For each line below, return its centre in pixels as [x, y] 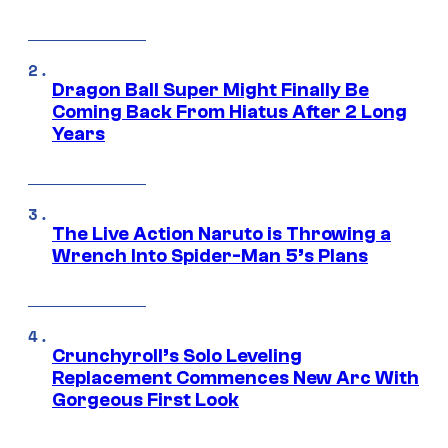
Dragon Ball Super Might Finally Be [210, 90]
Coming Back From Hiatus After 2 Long [229, 112]
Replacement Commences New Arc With [235, 378]
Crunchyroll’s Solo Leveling [177, 356]
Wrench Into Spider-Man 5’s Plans [210, 256]
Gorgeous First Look [145, 400]
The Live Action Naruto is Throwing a [221, 234]
